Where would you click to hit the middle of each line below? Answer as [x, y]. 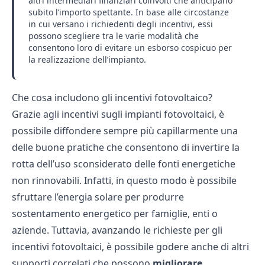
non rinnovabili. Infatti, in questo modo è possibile [124, 180]
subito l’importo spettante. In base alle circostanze [129, 12]
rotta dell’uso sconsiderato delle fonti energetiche [124, 164]
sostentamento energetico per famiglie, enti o [115, 213]
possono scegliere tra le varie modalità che [114, 35]
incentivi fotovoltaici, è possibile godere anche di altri [130, 246]
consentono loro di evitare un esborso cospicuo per [130, 47]
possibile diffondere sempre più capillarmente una [125, 130]
